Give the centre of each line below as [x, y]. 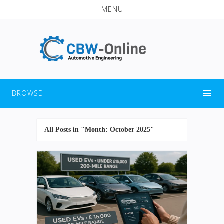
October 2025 [130, 129]
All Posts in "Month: [77, 129]
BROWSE [27, 93]
